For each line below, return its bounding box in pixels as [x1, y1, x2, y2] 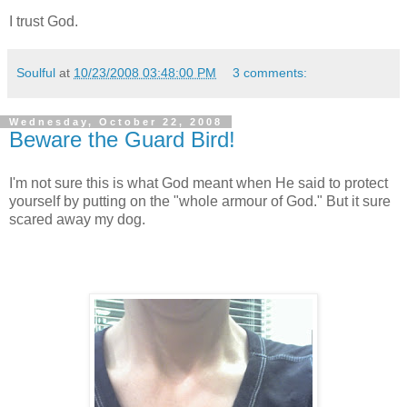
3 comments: [233, 65, 308, 80]
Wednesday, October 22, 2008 [9, 115, 223, 127]
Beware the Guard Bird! [9, 126, 235, 152]
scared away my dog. [9, 211, 145, 227]
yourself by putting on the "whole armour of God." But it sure [9, 193, 391, 209]
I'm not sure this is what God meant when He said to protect [9, 174, 388, 191]
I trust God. [9, 13, 78, 29]
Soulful [16, 65, 55, 80]
